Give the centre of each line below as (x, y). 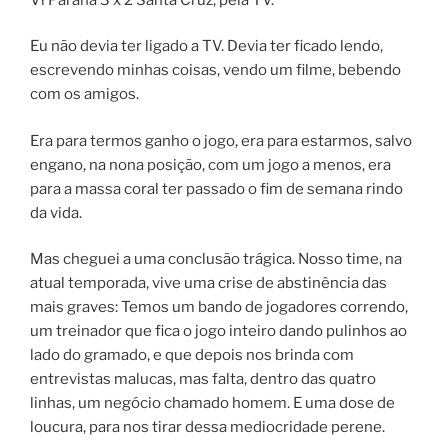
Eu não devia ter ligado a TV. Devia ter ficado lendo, (206, 46)
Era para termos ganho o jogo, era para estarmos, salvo (221, 140)
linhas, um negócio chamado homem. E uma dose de (212, 403)
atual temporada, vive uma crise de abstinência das (208, 283)
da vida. (56, 212)
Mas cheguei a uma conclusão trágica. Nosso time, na (216, 259)
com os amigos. (84, 94)
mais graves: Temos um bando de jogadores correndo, (219, 307)
